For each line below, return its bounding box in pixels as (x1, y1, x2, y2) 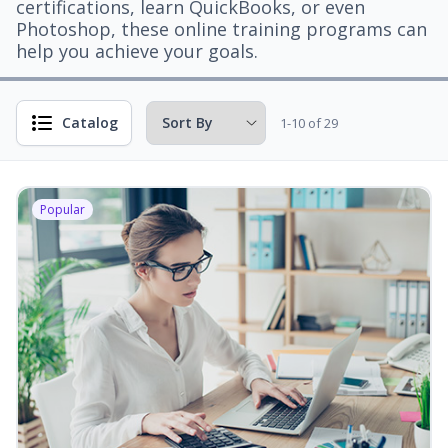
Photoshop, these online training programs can (16, 17, 427, 41)
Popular (40, 201, 85, 218)
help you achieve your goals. (16, 39, 258, 63)
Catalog (62, 113, 118, 132)
